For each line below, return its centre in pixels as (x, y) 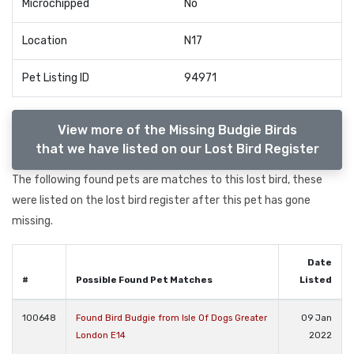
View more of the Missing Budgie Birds (177, 130)
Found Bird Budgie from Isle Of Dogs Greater (171, 318)
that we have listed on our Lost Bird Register (177, 149)
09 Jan (316, 318)
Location (45, 41)
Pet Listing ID (56, 78)
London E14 (101, 335)
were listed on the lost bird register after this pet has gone (161, 200)
